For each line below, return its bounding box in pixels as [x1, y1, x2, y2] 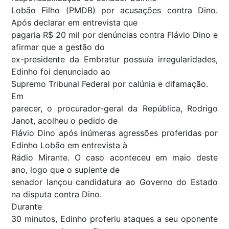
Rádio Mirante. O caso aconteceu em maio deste [11, 152, 218, 163]
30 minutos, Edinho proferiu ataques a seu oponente [11, 213, 218, 224]
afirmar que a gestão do [11, 41, 105, 52]
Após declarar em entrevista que [11, 17, 138, 28]
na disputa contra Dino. [11, 189, 102, 199]
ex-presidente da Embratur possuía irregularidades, [11, 54, 218, 64]
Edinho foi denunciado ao [11, 66, 110, 77]
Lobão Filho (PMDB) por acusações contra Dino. [11, 5, 218, 15]
